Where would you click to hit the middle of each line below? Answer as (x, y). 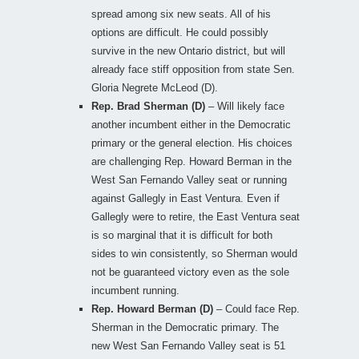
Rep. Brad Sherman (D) (148, 106)
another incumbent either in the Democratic (191, 124)
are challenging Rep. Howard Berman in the (192, 161)
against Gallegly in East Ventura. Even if (186, 198)
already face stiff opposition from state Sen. (193, 69)
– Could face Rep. (256, 309)
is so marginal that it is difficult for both (182, 235)
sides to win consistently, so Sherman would (194, 253)
